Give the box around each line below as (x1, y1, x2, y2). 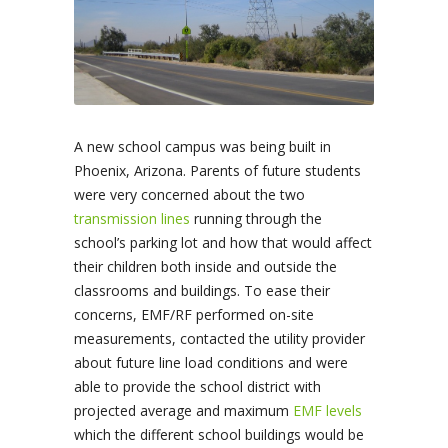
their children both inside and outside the (74, 256, 337, 276)
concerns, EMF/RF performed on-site (74, 304, 314, 324)
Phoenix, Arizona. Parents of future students (74, 160, 361, 180)
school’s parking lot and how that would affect (74, 232, 372, 252)
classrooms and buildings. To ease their (74, 280, 330, 300)
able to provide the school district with (74, 376, 321, 396)
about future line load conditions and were (74, 352, 348, 372)
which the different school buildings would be (74, 424, 364, 444)
